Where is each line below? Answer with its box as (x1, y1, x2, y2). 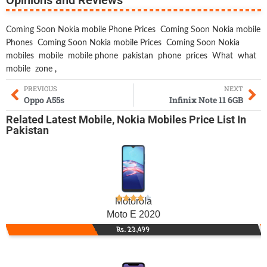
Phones (6, 38, 33, 47)
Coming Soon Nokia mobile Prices (38, 38, 162, 47)
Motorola (115, 196, 152, 207)
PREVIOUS (24, 83, 57, 93)
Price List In (187, 113, 246, 126)
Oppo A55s (24, 94, 64, 105)
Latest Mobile (46, 113, 112, 126)
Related (6, 113, 46, 126)
